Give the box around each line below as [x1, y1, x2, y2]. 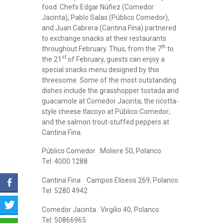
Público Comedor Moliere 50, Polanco [42, 147, 179, 155]
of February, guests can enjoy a [66, 55, 165, 63]
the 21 [42, 55, 62, 63]
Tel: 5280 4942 [42, 187, 88, 195]
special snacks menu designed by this [42, 65, 159, 74]
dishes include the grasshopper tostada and [42, 86, 179, 95]
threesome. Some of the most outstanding [42, 76, 176, 84]
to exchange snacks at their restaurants [42, 34, 166, 42]
